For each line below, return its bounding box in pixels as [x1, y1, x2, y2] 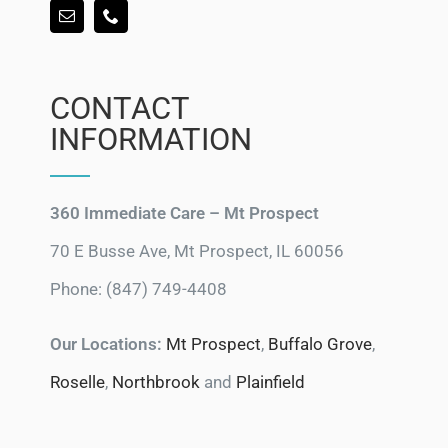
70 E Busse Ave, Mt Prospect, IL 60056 [49, 240, 344, 261]
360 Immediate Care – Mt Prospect [49, 202, 319, 223]
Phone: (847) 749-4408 [49, 278, 227, 299]
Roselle [49, 371, 105, 392]
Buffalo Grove [267, 333, 372, 354]
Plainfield [235, 371, 305, 392]
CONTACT [49, 89, 189, 127]
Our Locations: [49, 333, 162, 354]
